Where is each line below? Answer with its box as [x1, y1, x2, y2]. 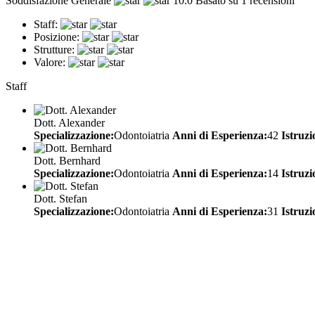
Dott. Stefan [34, 192, 87, 205]
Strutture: [34, 43, 75, 56]
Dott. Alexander [34, 116, 105, 129]
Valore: [34, 56, 65, 68]
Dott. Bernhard [34, 154, 101, 167]
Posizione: [34, 30, 79, 43]
